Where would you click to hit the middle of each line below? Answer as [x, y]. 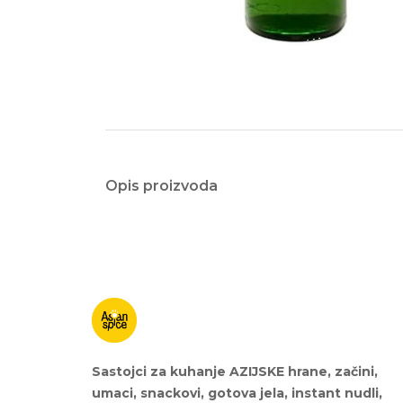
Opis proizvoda [161, 185]
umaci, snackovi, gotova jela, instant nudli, [237, 393]
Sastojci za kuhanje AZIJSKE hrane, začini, [235, 371]
